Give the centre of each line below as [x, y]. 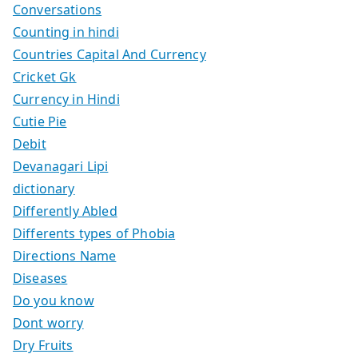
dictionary [44, 188]
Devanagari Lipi [61, 166]
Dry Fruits [43, 345]
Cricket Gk [45, 76]
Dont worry [48, 322]
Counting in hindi [66, 32]
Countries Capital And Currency [109, 54]
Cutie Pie [40, 121]
